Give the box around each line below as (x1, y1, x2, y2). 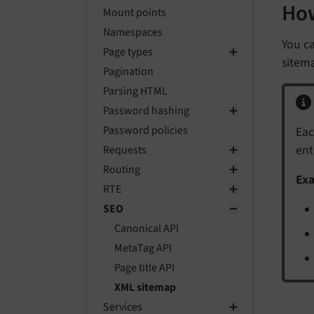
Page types (103, 44, 153, 60)
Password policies (103, 123, 188, 138)
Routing (103, 162, 140, 177)
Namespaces (103, 25, 163, 40)
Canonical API (114, 221, 179, 236)
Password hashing (103, 103, 189, 118)
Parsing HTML (103, 83, 168, 99)
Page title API (114, 260, 175, 275)
